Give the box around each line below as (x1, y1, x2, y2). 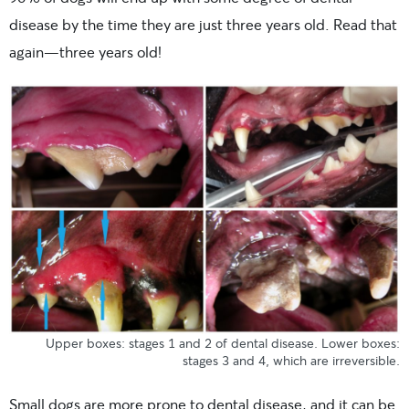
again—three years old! (9, 42, 162, 62)
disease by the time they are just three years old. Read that (9, 15, 397, 35)
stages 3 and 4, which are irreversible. (183, 351, 400, 370)
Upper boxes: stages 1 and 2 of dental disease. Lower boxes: (46, 334, 400, 352)
